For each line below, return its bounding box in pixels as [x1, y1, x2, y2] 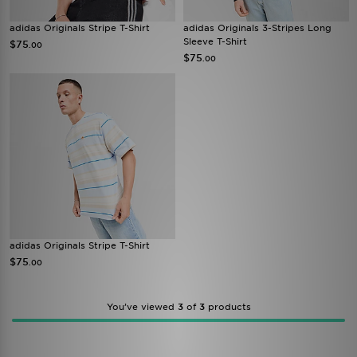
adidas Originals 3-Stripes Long [183, 22, 331, 33]
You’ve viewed [106, 301, 178, 312]
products [204, 301, 251, 312]
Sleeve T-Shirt [183, 36, 247, 47]
